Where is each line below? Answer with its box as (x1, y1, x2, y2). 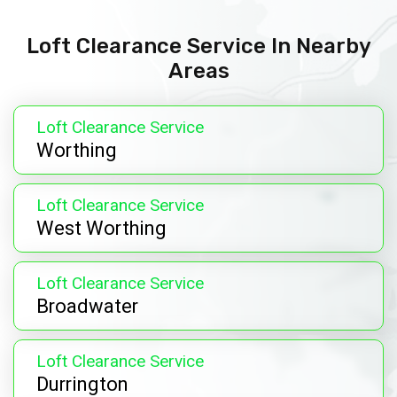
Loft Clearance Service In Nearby (26, 34, 371, 59)
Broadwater (36, 292, 138, 322)
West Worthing (36, 214, 167, 244)
